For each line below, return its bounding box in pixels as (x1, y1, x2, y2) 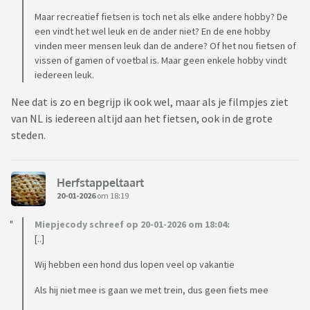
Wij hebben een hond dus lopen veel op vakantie (35, 258, 235, 271)
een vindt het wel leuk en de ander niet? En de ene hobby (35, 25, 271, 38)
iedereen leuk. (35, 69, 94, 82)
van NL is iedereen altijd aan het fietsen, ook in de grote (11, 111, 273, 126)
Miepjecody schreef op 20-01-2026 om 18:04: (35, 218, 230, 231)
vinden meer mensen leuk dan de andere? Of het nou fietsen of (35, 39, 296, 53)
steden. (11, 128, 46, 143)
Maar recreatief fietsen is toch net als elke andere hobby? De (35, 10, 288, 24)
